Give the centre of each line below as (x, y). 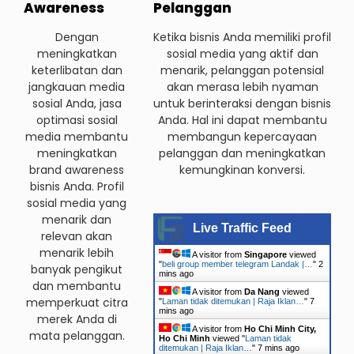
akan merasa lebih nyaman (242, 87)
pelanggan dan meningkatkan (242, 153)
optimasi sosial (77, 120)
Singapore (265, 254)
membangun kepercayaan (242, 136)
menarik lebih (77, 252)
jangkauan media (77, 87)
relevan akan (77, 236)
